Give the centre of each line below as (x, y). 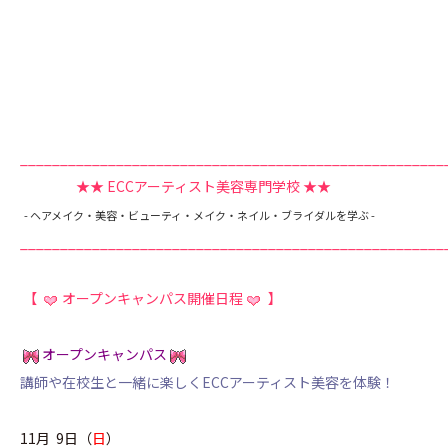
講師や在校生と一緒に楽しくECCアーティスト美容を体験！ (207, 382)
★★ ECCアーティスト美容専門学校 (161, 186)
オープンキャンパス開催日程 (152, 298)
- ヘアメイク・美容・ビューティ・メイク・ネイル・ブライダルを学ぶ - (197, 215)
